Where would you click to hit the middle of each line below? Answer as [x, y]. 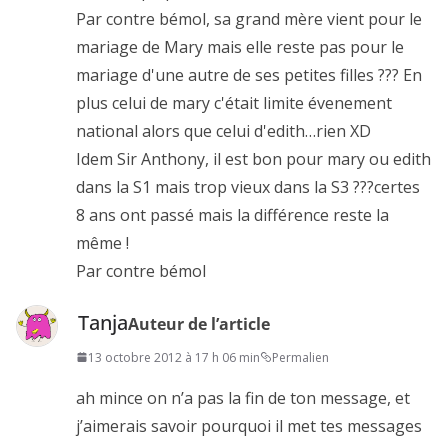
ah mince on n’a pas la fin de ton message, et [243, 397]
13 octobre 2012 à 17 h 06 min [174, 357]
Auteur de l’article [199, 323]
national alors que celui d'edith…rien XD [223, 130]
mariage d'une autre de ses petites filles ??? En [249, 74]
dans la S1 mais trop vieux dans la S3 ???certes [248, 186]
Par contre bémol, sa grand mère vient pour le [249, 18]
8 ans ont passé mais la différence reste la [232, 214]
